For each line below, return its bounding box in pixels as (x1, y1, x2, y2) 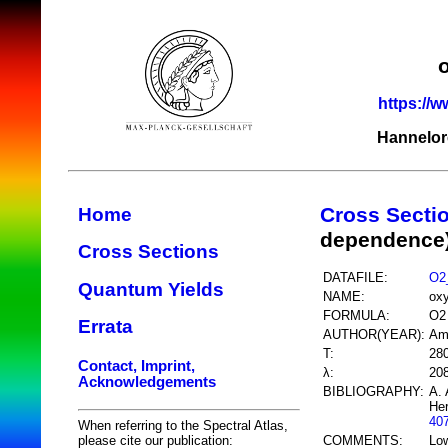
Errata (78, 316, 133, 338)
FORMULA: (323, 307, 390, 323)
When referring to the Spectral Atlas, (78, 417, 288, 433)
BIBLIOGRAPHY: (323, 383, 424, 399)
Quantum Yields (78, 278, 224, 300)
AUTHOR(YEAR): (323, 326, 425, 342)
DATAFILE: (323, 269, 388, 285)
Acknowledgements (78, 373, 216, 390)
